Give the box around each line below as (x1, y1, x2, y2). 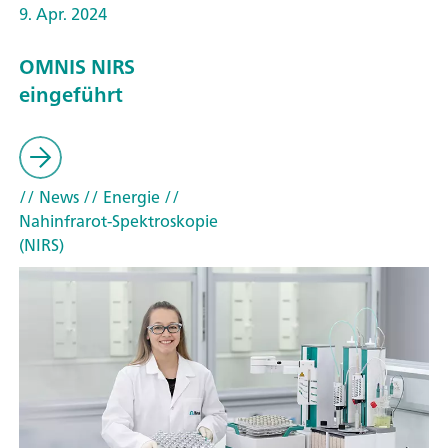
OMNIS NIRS (19, 48, 135, 84)
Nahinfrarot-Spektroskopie (19, 206, 218, 235)
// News (19, 182, 79, 211)
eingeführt (19, 76, 123, 112)
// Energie (79, 182, 160, 211)
